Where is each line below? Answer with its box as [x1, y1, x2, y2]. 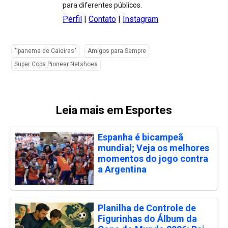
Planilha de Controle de [97, 202, 196, 213]
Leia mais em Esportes [56, 104, 172, 117]
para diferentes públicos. [63, 1, 142, 10]
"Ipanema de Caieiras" [14, 47, 77, 55]
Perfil [63, 14, 82, 24]
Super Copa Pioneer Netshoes [14, 61, 98, 68]
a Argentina [97, 164, 147, 175]
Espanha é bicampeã [97, 132, 183, 143]
